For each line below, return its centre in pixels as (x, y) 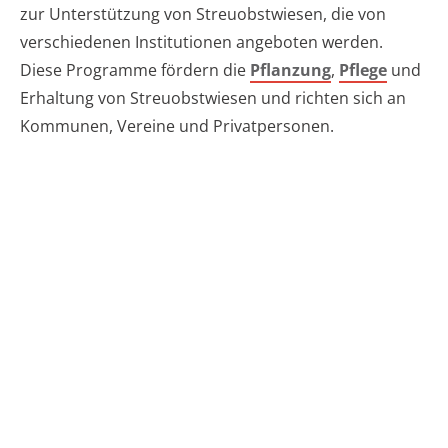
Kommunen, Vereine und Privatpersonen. (177, 126)
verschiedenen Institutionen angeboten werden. (201, 42)
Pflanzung (290, 70)
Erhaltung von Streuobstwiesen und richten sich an (213, 98)
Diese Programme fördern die (135, 70)
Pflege (363, 70)
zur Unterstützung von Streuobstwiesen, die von (203, 14)
